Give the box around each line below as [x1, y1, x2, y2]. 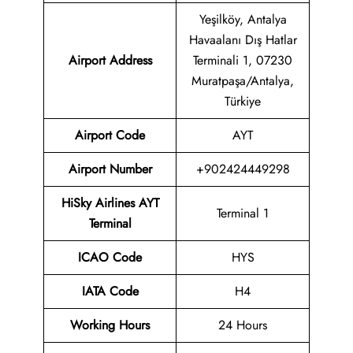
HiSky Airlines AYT [61, 194, 159, 213]
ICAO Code [78, 248, 142, 267]
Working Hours [70, 316, 150, 335]
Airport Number [68, 160, 152, 179]
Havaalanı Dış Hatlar [188, 31, 297, 50]
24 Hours [218, 316, 267, 335]
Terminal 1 [217, 204, 269, 223]
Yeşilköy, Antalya [199, 10, 287, 29]
